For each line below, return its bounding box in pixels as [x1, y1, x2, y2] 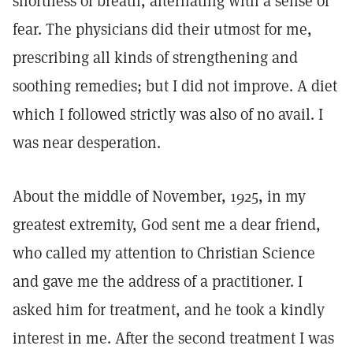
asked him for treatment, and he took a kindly [13, 299, 325, 320]
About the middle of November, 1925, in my [13, 186, 306, 206]
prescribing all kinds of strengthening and [13, 47, 298, 68]
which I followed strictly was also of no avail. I [13, 104, 323, 124]
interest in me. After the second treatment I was [13, 328, 334, 348]
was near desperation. [13, 132, 161, 153]
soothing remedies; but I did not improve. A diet [13, 76, 337, 96]
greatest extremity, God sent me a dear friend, [13, 214, 321, 235]
